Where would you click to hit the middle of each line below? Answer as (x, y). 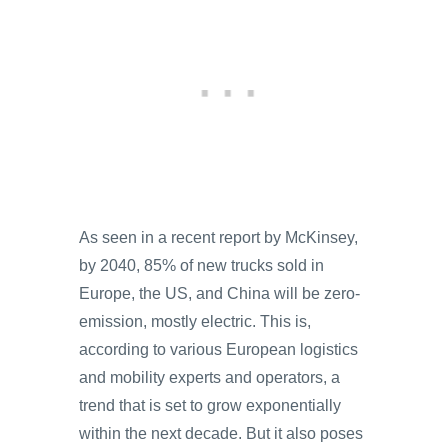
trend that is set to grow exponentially (210, 405)
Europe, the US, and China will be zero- (219, 293)
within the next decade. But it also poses (221, 433)
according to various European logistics (218, 349)
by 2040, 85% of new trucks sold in (201, 265)
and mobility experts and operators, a (209, 377)
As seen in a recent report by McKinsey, (218, 237)
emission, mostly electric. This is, (195, 321)
